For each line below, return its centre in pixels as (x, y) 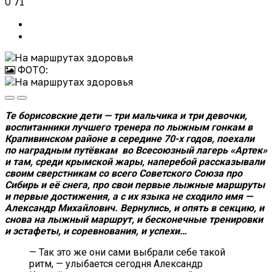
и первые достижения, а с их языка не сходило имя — (129, 197)
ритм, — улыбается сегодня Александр (116, 264)
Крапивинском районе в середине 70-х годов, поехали (130, 139)
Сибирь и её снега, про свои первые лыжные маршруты (135, 185)
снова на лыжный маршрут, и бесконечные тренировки (134, 220)
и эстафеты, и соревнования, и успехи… (96, 231)
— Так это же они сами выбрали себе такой (127, 253)
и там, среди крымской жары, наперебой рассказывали (135, 162)
